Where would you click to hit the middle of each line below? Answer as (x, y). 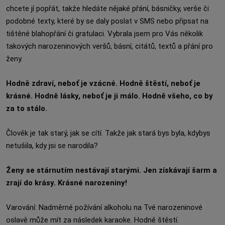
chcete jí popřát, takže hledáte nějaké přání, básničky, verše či (107, 9)
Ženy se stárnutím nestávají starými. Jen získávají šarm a (111, 170)
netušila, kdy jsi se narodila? (52, 146)
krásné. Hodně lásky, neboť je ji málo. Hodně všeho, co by (109, 96)
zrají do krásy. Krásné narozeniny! (67, 183)
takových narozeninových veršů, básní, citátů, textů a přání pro (109, 46)
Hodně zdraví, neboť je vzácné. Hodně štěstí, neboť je (103, 83)
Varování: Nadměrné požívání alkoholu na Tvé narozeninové (104, 207)
